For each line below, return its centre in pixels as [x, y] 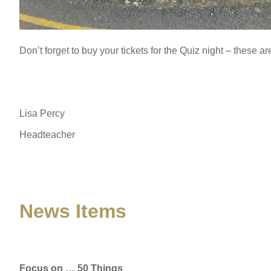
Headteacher [47, 135]
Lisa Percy [42, 114]
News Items [73, 211]
